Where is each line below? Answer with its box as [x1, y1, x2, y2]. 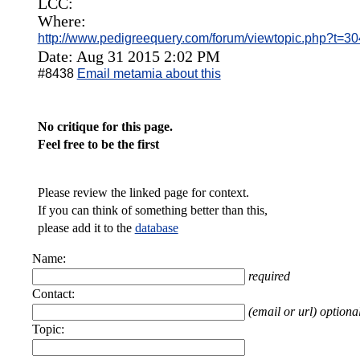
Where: [37, 12, 86, 30]
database [134, 221, 178, 235]
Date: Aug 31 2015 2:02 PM [37, 47, 220, 65]
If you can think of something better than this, [37, 203, 268, 217]
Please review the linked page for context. [37, 186, 249, 199]
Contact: [32, 287, 76, 301]
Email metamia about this [76, 67, 221, 80]
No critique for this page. [37, 120, 173, 133]
